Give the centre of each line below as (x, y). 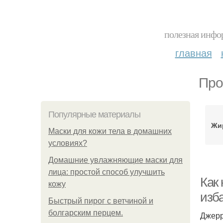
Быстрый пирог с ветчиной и (101, 201)
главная (193, 53)
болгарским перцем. (86, 213)
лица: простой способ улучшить (107, 172)
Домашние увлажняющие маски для (115, 160)
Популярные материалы (94, 114)
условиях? (68, 143)
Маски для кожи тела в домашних (110, 131)
